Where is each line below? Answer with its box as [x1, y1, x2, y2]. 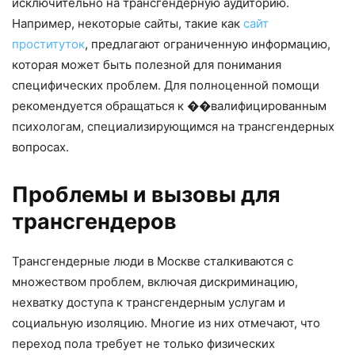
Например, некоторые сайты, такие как [12, 16, 243, 32]
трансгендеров [12, 208, 177, 235]
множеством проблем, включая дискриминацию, [12, 274, 298, 290]
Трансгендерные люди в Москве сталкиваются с [12, 254, 293, 269]
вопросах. [12, 139, 69, 155]
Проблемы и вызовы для [12, 181, 281, 208]
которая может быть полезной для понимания [12, 57, 281, 73]
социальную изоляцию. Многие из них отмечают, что [12, 315, 320, 331]
